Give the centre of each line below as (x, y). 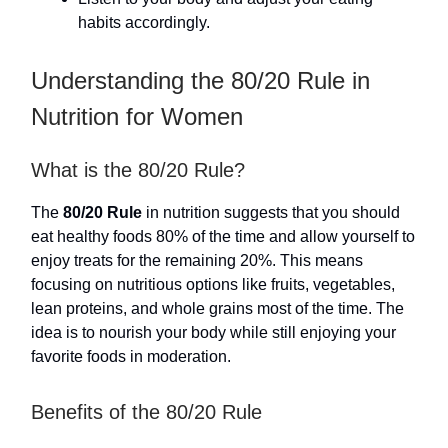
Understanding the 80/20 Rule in (200, 80)
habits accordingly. (144, 22)
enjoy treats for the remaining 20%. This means (197, 260)
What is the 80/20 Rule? (138, 170)
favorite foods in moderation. (131, 356)
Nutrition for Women (137, 116)
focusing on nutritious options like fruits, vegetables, (213, 284)
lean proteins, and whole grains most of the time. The (217, 308)
